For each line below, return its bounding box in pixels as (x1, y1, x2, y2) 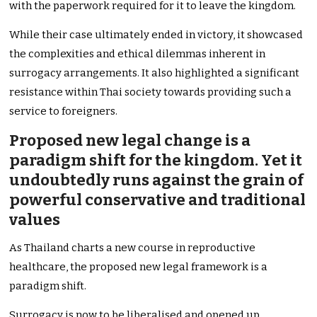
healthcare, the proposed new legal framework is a (9, 260, 268, 274)
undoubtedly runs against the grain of (9, 171, 304, 190)
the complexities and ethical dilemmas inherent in (9, 47, 266, 61)
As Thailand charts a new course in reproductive (9, 241, 256, 255)
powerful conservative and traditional (9, 190, 306, 210)
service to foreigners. (9, 105, 118, 118)
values (9, 210, 61, 230)
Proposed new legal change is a (9, 131, 251, 151)
